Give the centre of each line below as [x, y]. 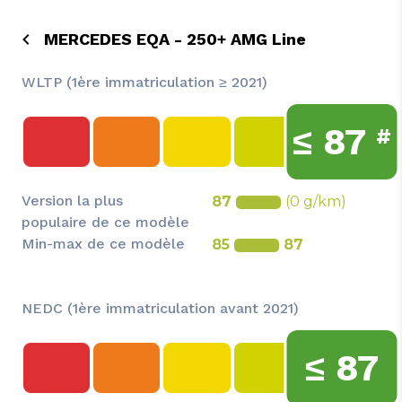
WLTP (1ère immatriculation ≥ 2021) [144, 82]
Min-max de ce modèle [103, 244]
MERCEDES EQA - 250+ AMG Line [175, 39]
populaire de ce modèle [105, 222]
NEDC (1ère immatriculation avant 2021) [160, 308]
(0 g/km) [316, 201]
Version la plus [72, 201]
